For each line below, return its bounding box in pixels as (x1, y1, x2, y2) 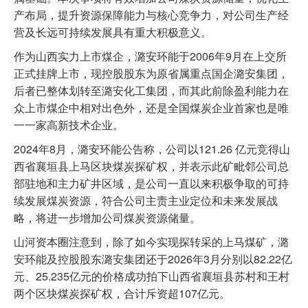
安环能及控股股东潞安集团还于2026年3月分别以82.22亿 (14, 251, 292, 267)
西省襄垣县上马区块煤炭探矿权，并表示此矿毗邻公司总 (14, 158, 289, 174)
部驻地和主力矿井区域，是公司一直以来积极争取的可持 (14, 175, 289, 191)
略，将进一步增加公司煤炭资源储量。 (14, 210, 201, 225)
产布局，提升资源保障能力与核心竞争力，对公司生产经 (14, 7, 289, 23)
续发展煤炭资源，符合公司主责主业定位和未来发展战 (14, 192, 278, 208)
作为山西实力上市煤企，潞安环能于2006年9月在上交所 (14, 48, 287, 64)
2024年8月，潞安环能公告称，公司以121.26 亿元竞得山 (14, 141, 290, 157)
